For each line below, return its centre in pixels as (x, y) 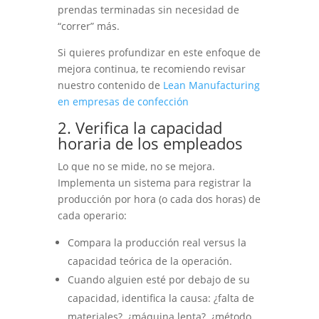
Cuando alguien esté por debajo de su (158, 280)
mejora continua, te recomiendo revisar (151, 69)
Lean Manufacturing (211, 85)
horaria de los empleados (150, 143)
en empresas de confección (123, 102)
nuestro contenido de (110, 85)
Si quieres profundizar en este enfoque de (159, 53)
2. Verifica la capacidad (140, 128)
